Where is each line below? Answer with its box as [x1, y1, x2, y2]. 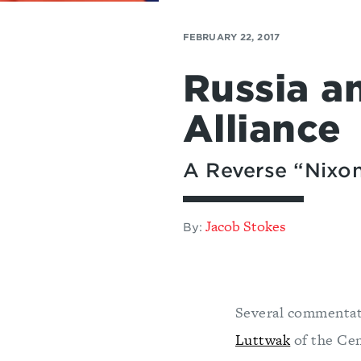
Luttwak [235, 330, 291, 350]
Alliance [183, 107, 342, 151]
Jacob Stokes [205, 216, 287, 236]
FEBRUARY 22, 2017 [183, 31, 280, 43]
